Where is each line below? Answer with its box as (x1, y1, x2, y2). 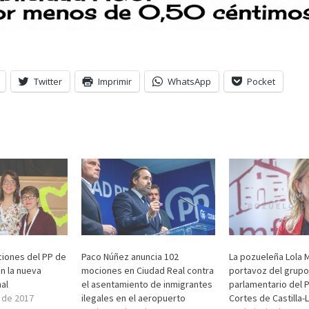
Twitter (33, 75, 62, 88)
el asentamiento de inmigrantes (81, 277, 213, 290)
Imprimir (97, 75, 132, 88)
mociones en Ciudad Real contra (81, 263, 215, 277)
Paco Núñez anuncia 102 (81, 250, 179, 263)
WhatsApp (167, 75, 211, 88)
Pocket (246, 75, 275, 88)
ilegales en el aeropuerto (81, 291, 186, 304)
